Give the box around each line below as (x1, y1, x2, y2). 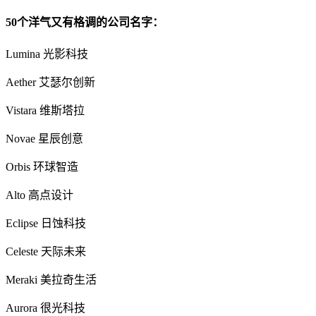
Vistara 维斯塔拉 (6, 104, 85, 116)
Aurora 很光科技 (6, 301, 85, 314)
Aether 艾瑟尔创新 (6, 75, 95, 88)
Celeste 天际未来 (6, 245, 86, 257)
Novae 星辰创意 (6, 132, 83, 145)
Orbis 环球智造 (6, 160, 78, 173)
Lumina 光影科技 (6, 47, 88, 60)
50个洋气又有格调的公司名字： (6, 16, 164, 28)
